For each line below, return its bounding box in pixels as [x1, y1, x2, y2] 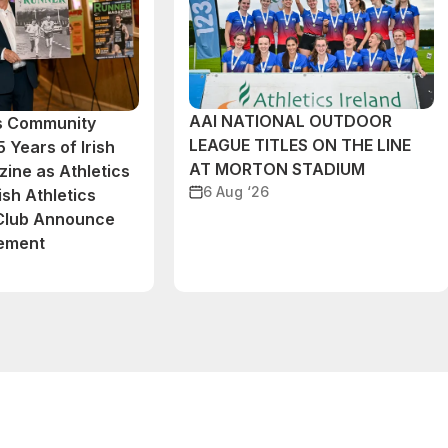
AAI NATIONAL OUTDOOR [189, 110, 392, 131]
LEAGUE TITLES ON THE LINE [189, 134, 411, 155]
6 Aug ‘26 [203, 182, 269, 200]
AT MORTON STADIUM [189, 158, 365, 179]
